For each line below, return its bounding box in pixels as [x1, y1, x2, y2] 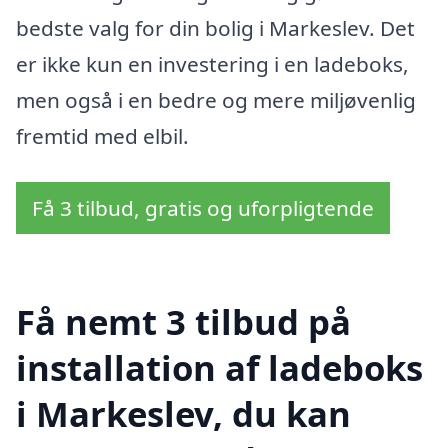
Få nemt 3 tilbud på [16, 297, 351, 345]
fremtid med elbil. [16, 122, 189, 151]
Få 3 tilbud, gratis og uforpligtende [32, 194, 374, 222]
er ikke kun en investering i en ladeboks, [16, 50, 409, 79]
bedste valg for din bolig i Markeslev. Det [16, 14, 415, 43]
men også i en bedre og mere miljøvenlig [16, 86, 416, 115]
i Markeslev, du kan [16, 389, 351, 437]
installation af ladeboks [16, 343, 423, 391]
